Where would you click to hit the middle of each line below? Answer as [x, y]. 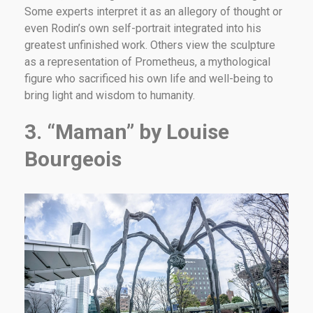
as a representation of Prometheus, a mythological [147, 61]
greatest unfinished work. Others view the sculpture [150, 45]
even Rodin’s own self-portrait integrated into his [143, 28]
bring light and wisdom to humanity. [110, 95]
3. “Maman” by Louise [127, 131]
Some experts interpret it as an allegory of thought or [153, 11]
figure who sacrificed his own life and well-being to [149, 78]
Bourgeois [73, 159]
